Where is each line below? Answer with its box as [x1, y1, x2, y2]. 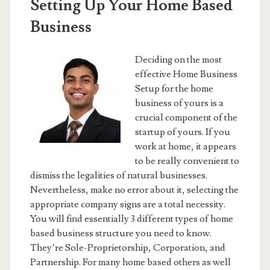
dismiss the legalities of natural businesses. [30, 169, 207, 182]
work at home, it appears [134, 140, 236, 153]
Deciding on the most [134, 54, 222, 66]
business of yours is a [134, 97, 224, 110]
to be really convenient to [134, 155, 239, 168]
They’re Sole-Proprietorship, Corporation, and [30, 242, 225, 254]
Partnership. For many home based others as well [30, 256, 231, 269]
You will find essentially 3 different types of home [30, 213, 233, 225]
